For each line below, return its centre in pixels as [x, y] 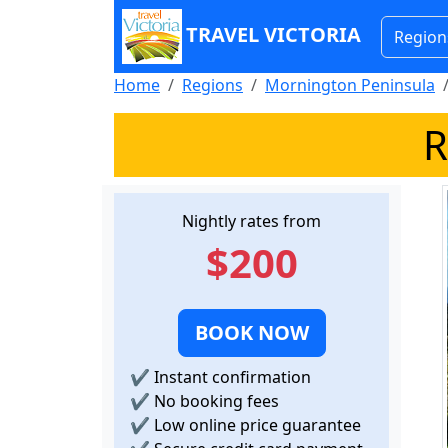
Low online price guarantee [255, 425]
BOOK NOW [251, 332]
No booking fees [214, 401]
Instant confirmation [230, 377]
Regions [212, 85]
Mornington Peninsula [350, 85]
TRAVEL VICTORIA [273, 34]
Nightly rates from [251, 221]
